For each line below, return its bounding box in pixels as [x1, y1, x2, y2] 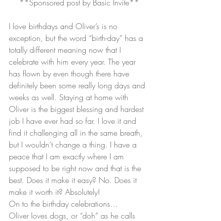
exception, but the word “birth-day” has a [9, 32, 146, 43]
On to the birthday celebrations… [9, 198, 118, 209]
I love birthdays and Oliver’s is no [9, 20, 120, 32]
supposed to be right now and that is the [9, 162, 144, 174]
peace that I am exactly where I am [9, 150, 126, 162]
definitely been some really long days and [9, 79, 147, 91]
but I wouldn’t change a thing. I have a [9, 139, 139, 150]
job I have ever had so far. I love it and [9, 115, 139, 126]
